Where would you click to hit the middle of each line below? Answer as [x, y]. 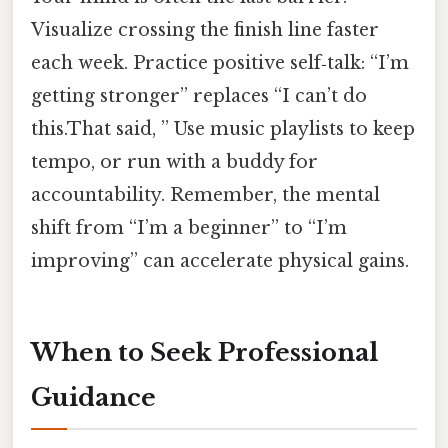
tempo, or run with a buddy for [174, 161]
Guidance [93, 398]
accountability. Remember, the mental [205, 194]
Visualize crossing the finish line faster [205, 29]
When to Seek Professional [204, 353]
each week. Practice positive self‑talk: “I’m [220, 62]
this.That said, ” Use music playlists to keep [223, 128]
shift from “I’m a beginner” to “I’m [189, 227]
